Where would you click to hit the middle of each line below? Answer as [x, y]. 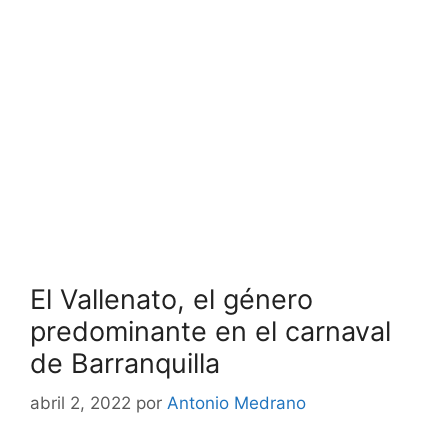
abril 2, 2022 [80, 403]
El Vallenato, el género [171, 299]
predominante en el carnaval [210, 331]
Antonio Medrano [236, 403]
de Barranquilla [125, 363]
